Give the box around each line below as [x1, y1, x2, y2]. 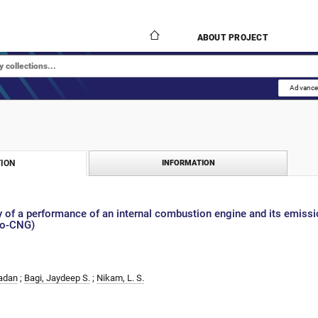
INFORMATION [161, 158, 215, 168]
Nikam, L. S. [97, 273, 144, 283]
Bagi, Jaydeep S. [24, 273, 90, 283]
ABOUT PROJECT [197, 33, 268, 43]
